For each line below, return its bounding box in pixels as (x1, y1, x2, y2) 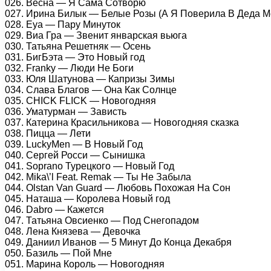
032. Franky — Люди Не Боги (5, 62, 134, 73)
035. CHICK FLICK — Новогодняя (5, 95, 156, 106)
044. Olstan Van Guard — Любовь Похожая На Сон (5, 182, 230, 193)
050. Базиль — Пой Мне (5, 247, 112, 258)
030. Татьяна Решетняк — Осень (5, 41, 151, 51)
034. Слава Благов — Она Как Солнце (5, 84, 177, 95)
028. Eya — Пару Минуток (5, 19, 120, 30)
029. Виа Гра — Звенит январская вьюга (5, 30, 187, 41)
